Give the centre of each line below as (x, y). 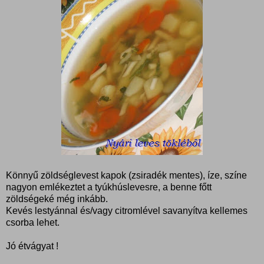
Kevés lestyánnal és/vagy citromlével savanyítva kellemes (127, 210)
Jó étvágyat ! (32, 246)
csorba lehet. (33, 222)
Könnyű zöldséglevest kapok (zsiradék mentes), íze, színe (126, 175)
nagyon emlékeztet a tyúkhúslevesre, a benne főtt (109, 187)
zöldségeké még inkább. (57, 199)
